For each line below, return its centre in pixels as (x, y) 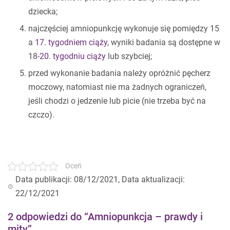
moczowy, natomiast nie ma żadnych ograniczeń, (117, 87)
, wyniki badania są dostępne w (164, 43)
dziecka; (43, 12)
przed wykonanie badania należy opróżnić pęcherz (119, 73)
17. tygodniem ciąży (71, 43)
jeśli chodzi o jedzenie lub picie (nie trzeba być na (117, 101)
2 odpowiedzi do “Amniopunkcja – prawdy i (105, 217)
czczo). (41, 115)
